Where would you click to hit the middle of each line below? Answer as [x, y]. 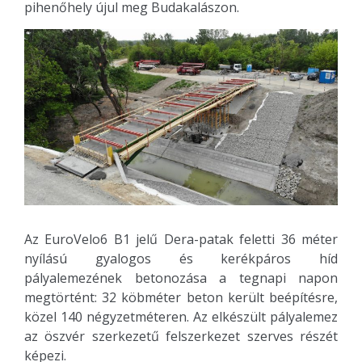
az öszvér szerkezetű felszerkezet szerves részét [181, 337]
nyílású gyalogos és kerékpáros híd [181, 259]
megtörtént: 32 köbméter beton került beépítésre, [181, 298]
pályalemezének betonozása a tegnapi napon [181, 278]
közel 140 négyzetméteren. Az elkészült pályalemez [181, 317]
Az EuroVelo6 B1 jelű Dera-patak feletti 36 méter [181, 240]
